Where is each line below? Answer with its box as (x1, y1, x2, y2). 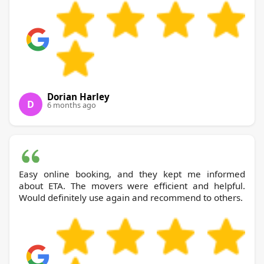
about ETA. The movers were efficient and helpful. (19, 179, 245, 192)
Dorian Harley (47, 90, 110, 103)
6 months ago (47, 99, 96, 110)
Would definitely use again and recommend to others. (19, 191, 243, 203)
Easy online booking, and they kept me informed (19, 167, 245, 180)
